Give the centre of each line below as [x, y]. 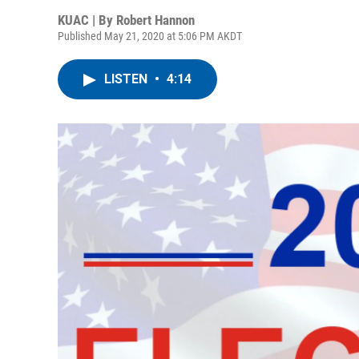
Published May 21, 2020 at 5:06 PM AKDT [150, 36]
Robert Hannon [155, 20]
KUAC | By [87, 20]
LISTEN [127, 79]
